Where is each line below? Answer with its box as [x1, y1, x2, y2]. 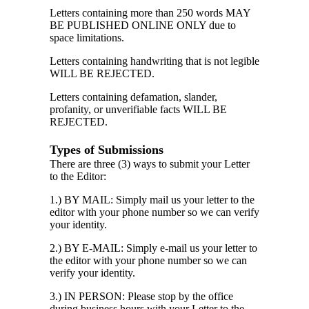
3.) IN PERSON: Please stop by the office [50, 290, 233, 302]
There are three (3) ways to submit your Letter [50, 157, 250, 170]
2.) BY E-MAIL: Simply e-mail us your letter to [50, 241, 257, 254]
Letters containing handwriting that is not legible [50, 54, 259, 67]
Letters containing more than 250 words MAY [50, 6, 250, 19]
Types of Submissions [50, 142, 163, 157]
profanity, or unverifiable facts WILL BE [50, 103, 227, 115]
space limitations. [50, 31, 124, 43]
